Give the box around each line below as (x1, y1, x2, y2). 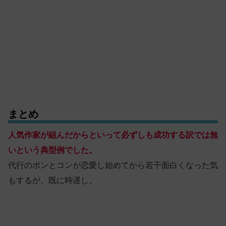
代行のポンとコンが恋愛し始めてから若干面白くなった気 (8, 161, 218, 170)
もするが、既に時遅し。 (8, 176, 97, 185)
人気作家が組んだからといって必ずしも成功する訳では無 (8, 131, 218, 140)
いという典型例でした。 (8, 146, 97, 155)
